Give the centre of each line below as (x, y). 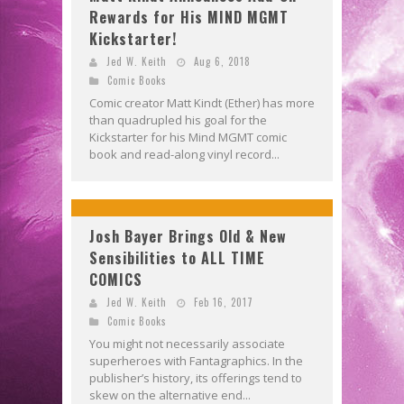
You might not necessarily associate (187, 343)
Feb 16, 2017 (224, 302)
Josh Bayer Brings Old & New (188, 236)
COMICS (116, 279)
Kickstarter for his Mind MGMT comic (188, 137)
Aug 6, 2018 (222, 61)
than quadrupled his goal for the (178, 119)
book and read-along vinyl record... (184, 154)
